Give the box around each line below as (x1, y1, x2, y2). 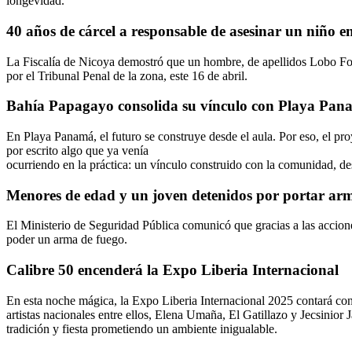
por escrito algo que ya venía (6, 144, 148, 157)
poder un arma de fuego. (6, 233, 127, 247)
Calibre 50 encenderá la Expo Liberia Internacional (6, 262, 339, 279)
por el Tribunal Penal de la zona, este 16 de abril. (6, 68, 247, 82)
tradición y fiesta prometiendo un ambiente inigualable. (6, 321, 277, 335)
